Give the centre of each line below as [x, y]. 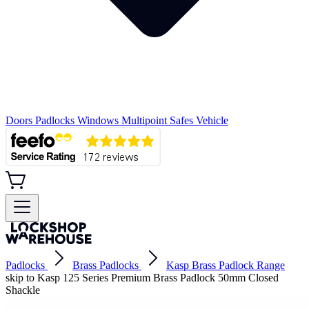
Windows [99, 120]
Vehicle [212, 120]
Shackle [23, 290]
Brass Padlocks [106, 265]
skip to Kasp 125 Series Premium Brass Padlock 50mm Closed [142, 278]
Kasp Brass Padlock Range [226, 265]
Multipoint [146, 120]
